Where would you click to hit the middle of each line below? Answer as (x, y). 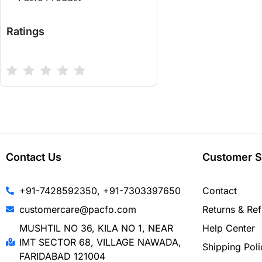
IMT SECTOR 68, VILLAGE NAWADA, (100, 242)
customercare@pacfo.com (77, 209)
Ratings (25, 31)
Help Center (229, 228)
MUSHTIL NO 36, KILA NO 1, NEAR (96, 228)
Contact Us (34, 157)
